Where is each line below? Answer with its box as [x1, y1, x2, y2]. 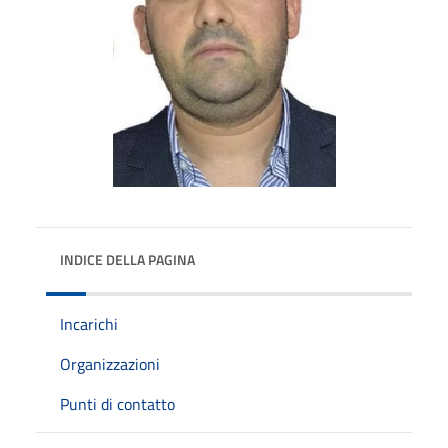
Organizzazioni [60, 351, 160, 376]
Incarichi [60, 311, 118, 336]
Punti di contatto [60, 391, 175, 416]
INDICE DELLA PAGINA [60, 248, 195, 270]
